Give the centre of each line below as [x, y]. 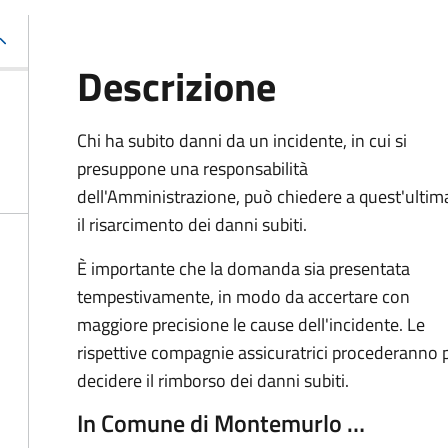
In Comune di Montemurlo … [221, 423]
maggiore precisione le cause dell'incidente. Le [251, 324]
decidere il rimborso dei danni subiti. [213, 380]
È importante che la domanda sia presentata [243, 268]
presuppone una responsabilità [192, 168]
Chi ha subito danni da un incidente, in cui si [242, 140]
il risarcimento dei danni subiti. [192, 224]
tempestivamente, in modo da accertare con [243, 296]
